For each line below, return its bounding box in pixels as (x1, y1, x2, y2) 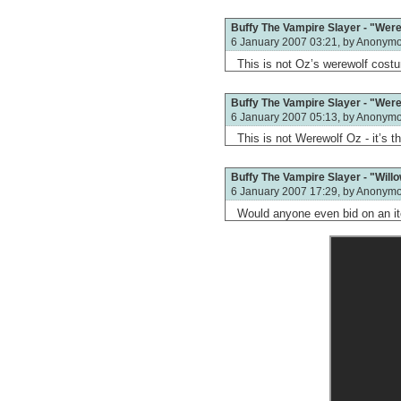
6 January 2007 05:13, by (230, 110, 356, 123)
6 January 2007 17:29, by (230, 185, 356, 198)
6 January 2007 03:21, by (230, 36, 356, 48)
